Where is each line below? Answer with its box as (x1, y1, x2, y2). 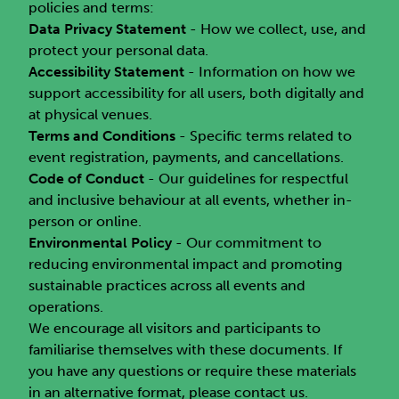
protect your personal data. (28, 42, 209, 59)
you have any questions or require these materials (28, 362, 357, 379)
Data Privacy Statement (28, 20, 187, 37)
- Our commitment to (172, 234, 322, 251)
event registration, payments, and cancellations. (28, 149, 345, 166)
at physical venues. (28, 106, 153, 123)
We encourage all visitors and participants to (28, 320, 322, 337)
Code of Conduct (28, 170, 145, 187)
